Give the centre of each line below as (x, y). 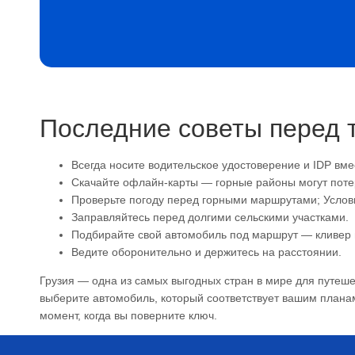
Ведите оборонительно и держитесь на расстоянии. (206, 252)
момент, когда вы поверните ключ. (128, 315)
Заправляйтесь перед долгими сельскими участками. (210, 217)
